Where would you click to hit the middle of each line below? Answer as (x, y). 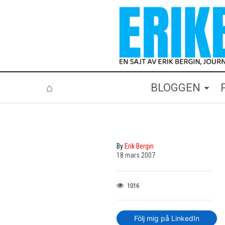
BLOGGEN (175, 87)
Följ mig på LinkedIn (167, 218)
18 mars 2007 (136, 155)
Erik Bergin (139, 146)
